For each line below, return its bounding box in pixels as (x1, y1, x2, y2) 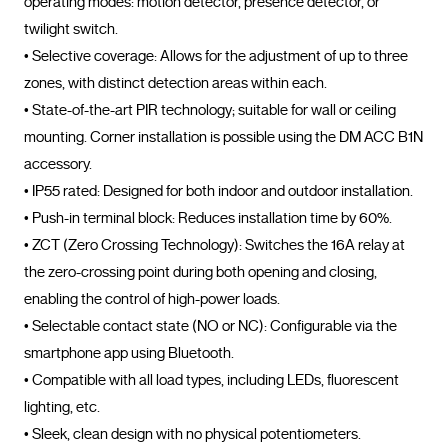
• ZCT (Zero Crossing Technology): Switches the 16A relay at (24, 236, 405, 255)
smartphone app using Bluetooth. (24, 344, 234, 363)
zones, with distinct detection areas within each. (24, 74, 327, 93)
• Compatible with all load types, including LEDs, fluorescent (24, 371, 399, 390)
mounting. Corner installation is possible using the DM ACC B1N (24, 128, 423, 147)
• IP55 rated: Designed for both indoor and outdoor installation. (24, 182, 413, 201)
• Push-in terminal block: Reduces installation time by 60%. (24, 209, 392, 228)
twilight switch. (24, 20, 118, 39)
